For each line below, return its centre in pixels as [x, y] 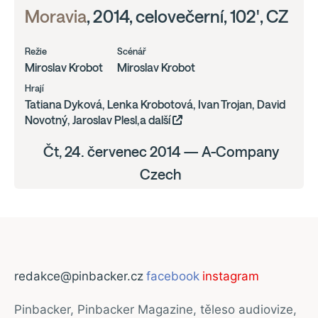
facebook [173, 276]
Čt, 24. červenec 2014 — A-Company [161, 152]
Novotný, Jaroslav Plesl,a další [99, 120]
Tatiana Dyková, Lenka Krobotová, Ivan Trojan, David [155, 104]
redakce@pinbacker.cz [79, 276]
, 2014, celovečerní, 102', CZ [187, 17]
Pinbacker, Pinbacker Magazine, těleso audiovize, [155, 309]
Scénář [132, 51]
